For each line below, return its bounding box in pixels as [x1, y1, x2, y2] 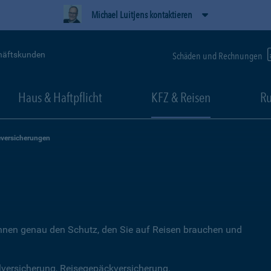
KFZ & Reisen [151, 90, 211, 105]
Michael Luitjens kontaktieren [91, 9, 192, 21]
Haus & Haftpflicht [18, 90, 102, 105]
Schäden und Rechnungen [172, 50, 264, 62]
